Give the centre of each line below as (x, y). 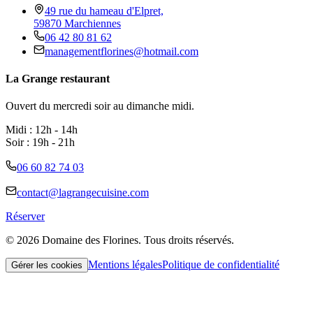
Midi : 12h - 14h (42, 130)
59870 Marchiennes (77, 23)
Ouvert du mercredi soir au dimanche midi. (100, 106)
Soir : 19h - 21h (40, 143)
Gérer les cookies (47, 265)
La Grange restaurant (58, 78)
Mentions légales (125, 265)
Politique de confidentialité (221, 265)
